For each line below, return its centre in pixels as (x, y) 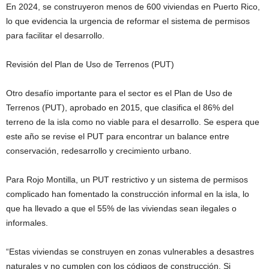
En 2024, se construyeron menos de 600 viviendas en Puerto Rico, (133, 7)
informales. (27, 223)
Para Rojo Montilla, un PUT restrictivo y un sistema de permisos (127, 180)
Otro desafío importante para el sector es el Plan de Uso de (119, 93)
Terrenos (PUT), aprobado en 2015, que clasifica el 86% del (120, 107)
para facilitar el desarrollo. (55, 35)
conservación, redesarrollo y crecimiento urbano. (99, 151)
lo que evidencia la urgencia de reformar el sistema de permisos (128, 21)
